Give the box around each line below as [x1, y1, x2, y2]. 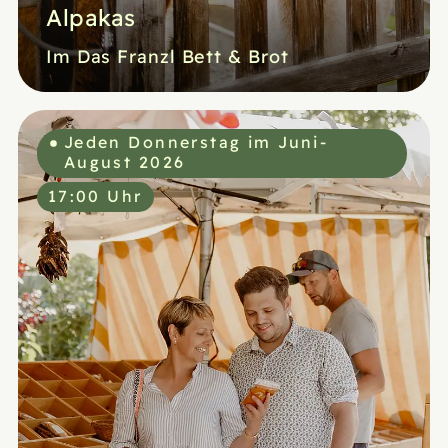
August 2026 [63, 151, 186, 173]
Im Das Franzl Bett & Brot [45, 42, 289, 68]
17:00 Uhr [47, 184, 143, 206]
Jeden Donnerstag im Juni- [63, 131, 329, 153]
